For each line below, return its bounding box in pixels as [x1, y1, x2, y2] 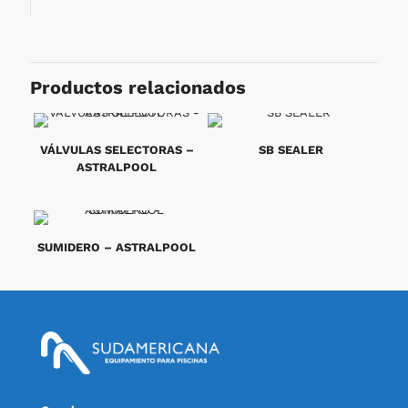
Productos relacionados [30, 76, 246, 99]
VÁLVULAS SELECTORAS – [39, 143, 194, 158]
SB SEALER [259, 143, 323, 158]
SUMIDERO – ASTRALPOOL [37, 240, 197, 255]
